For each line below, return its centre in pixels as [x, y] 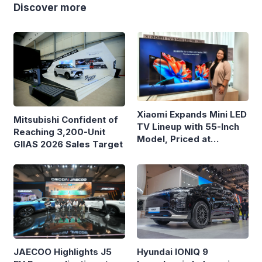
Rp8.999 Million [171, 151]
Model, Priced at [174, 139]
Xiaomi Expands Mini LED [192, 114]
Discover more [50, 7]
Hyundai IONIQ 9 [173, 252]
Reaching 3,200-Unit [59, 132]
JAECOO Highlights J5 [63, 252]
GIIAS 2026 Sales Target [68, 144]
